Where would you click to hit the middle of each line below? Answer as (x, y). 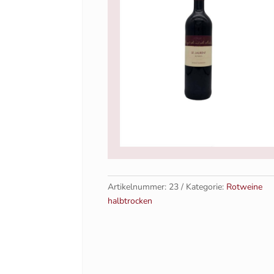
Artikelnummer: (138, 187)
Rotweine (244, 187)
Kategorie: (206, 187)
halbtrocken (130, 201)
